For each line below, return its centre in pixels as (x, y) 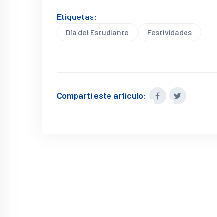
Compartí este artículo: (101, 95)
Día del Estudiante (97, 32)
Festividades (170, 32)
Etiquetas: (77, 16)
